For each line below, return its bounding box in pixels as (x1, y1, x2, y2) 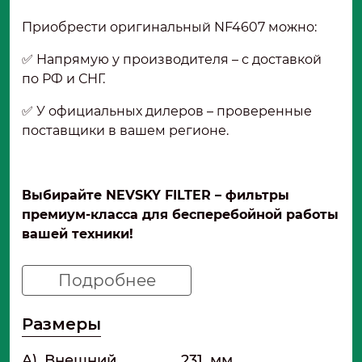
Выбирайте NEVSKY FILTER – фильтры (22, 187, 289, 203)
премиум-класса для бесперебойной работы (22, 206, 339, 222)
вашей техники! (22, 225, 141, 242)
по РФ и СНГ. (22, 70, 112, 86)
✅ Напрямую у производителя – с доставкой (22, 51, 322, 67)
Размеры (22, 314, 101, 334)
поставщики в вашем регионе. (22, 122, 235, 138)
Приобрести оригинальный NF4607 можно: (22, 19, 323, 35)
